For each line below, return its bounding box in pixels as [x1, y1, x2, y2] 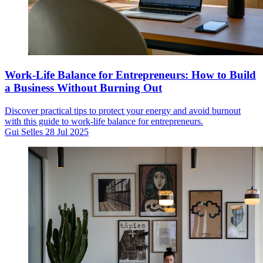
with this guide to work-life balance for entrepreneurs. [5, 116, 203, 126]
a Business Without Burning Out [5, 81, 162, 94]
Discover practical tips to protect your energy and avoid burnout [5, 105, 241, 116]
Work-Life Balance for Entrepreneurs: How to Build [5, 68, 256, 81]
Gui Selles [5, 126, 43, 137]
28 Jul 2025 [45, 126, 89, 137]
